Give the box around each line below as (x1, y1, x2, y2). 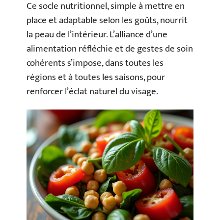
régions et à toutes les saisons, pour (27, 69, 165, 85)
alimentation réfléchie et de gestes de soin (27, 41, 193, 56)
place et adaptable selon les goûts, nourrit (27, 12, 188, 28)
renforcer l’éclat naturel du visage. (27, 83, 158, 99)
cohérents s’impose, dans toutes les (27, 55, 164, 71)
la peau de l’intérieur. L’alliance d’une (27, 27, 167, 42)
